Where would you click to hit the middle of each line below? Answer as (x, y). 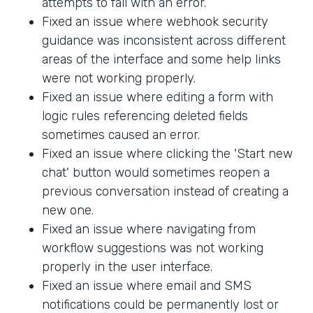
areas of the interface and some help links (161, 59)
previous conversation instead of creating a (165, 191)
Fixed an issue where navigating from (149, 229)
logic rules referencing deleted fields (145, 116)
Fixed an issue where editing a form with (158, 97)
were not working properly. (119, 78)
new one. (68, 210)
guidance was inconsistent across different (164, 40)
